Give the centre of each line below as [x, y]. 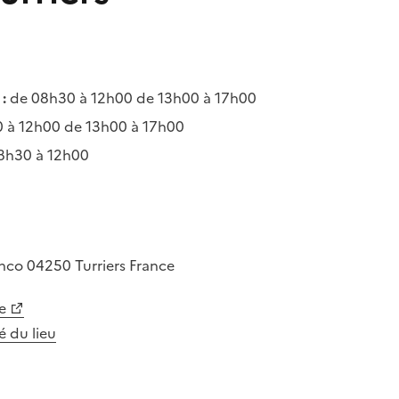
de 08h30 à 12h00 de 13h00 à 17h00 [131, 98]
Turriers [102, 265]
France [152, 265]
